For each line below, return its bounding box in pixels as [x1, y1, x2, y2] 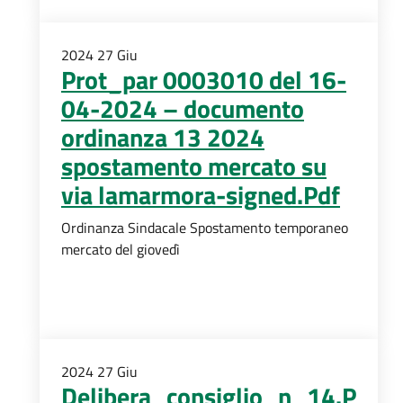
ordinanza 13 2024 [61, 118, 264, 157]
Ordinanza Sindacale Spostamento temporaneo [61, 217, 348, 238]
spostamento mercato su [61, 147, 327, 185]
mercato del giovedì [61, 238, 180, 260]
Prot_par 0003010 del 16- [61, 60, 346, 99]
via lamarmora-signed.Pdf [61, 175, 340, 214]
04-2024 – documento [61, 89, 304, 128]
